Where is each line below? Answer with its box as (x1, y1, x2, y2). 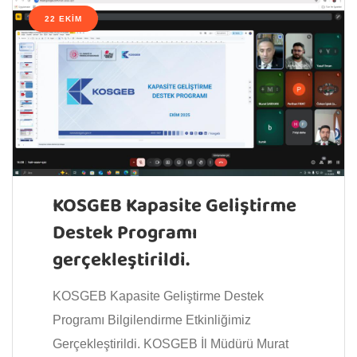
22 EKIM (45, 14, 82, 24)
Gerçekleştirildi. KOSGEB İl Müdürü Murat (53, 337, 288, 351)
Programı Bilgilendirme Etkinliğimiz (53, 313, 251, 328)
